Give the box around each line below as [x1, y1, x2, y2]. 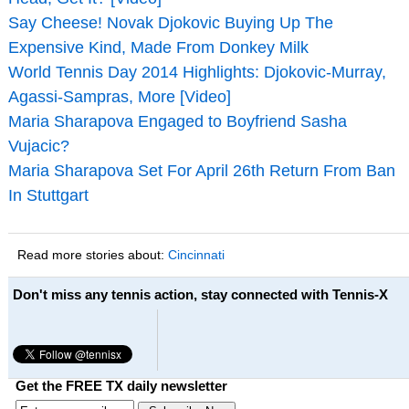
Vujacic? [7, 137, 69, 156]
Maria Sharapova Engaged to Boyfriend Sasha [7, 112, 347, 131]
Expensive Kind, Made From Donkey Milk [7, 38, 309, 58]
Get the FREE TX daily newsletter [15, 377, 227, 393]
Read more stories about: [16, 247, 168, 263]
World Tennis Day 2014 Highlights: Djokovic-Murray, [7, 63, 386, 82]
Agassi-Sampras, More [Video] [7, 88, 231, 107]
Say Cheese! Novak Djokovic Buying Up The [7, 14, 333, 33]
